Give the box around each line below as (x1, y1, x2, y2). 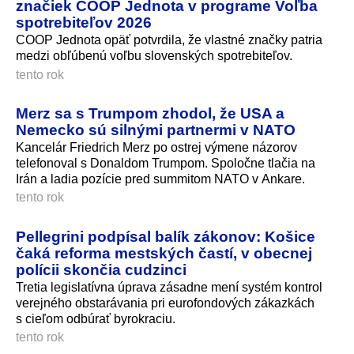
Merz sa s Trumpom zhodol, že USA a (16, 104, 284, 122)
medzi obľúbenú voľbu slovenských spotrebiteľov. (16, 49, 292, 63)
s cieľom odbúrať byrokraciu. (16, 312, 175, 326)
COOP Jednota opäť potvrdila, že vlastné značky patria (16, 33, 322, 47)
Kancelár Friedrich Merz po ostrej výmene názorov (16, 141, 297, 155)
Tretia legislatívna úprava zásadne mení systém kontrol (16, 281, 322, 295)
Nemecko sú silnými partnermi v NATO (16, 121, 296, 139)
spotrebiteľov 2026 (16, 13, 152, 32)
